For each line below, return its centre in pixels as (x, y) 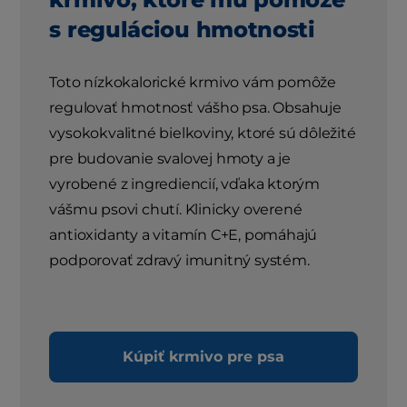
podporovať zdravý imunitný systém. (179, 261)
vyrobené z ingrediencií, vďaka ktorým (185, 184)
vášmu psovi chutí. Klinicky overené (176, 210)
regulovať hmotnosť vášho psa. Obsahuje (195, 108)
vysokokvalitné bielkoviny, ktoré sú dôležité (203, 134)
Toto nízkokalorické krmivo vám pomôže (193, 83)
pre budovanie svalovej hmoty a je (170, 159)
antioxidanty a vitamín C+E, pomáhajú (184, 235)
